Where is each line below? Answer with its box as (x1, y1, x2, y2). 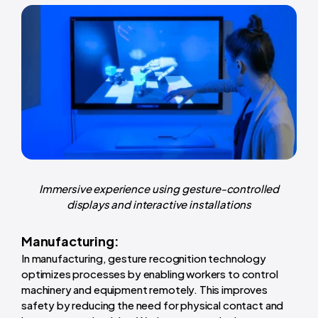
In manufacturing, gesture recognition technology (21, 251, 266, 265)
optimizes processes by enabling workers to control (21, 267, 278, 281)
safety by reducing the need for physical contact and (21, 298, 284, 312)
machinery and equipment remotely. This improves (21, 283, 268, 297)
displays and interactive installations (66, 197, 252, 212)
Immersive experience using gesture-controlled (38, 182, 280, 196)
